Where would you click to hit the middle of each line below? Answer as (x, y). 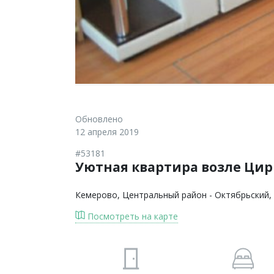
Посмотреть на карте (131, 216)
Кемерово (96, 195)
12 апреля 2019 (107, 132)
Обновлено (99, 119)
